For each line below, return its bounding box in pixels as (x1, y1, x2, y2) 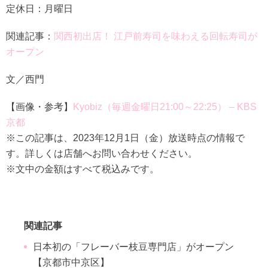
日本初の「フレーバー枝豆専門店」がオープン (33, 241, 234, 252)
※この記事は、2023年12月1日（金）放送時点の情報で (6, 132, 245, 143)
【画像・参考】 (6, 101, 73, 112)
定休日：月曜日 (6, 3, 73, 14)
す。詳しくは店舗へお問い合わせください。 (6, 148, 197, 159)
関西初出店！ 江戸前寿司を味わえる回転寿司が (54, 31, 257, 41)
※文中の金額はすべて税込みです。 (6, 163, 159, 174)
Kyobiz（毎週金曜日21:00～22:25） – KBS (73, 101, 257, 112)
